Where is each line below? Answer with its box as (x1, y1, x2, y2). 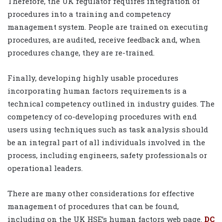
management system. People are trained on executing (7, 21, 208, 32)
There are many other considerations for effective (7, 188, 194, 198)
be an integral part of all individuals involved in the (7, 137, 205, 147)
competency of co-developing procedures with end (7, 111, 197, 121)
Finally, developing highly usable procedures (7, 72, 178, 83)
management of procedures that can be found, (7, 201, 179, 211)
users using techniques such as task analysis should (7, 124, 208, 134)
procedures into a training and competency (7, 8, 171, 19)
